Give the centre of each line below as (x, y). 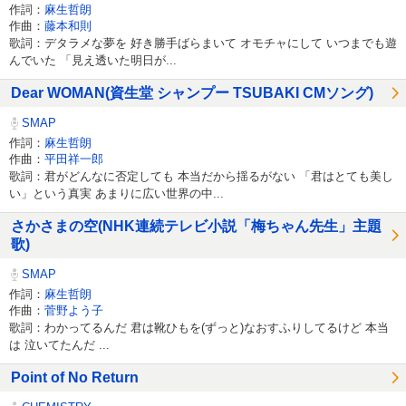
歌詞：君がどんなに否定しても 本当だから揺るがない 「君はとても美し (201, 176)
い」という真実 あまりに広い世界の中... (116, 193)
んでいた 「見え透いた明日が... (93, 60)
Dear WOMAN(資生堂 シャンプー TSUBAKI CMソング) (192, 93)
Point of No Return (75, 377)
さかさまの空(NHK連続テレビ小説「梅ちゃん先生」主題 (196, 226)
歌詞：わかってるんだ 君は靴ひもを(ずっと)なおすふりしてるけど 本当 (199, 327)
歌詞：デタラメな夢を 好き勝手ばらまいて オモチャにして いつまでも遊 (203, 43)
